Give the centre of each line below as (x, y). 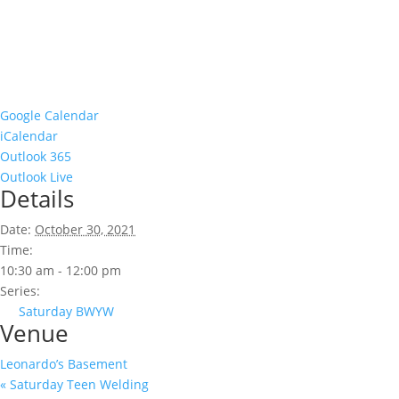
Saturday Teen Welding (77, 384)
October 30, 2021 (85, 229)
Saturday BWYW (66, 311)
